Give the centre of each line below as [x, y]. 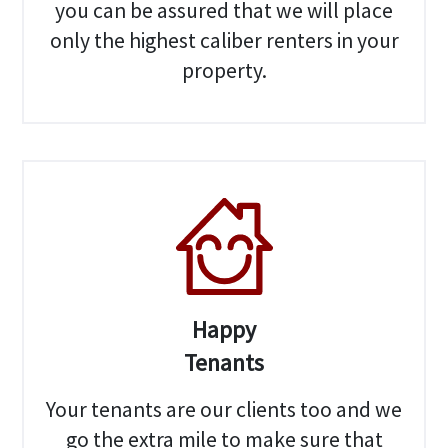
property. [224, 70]
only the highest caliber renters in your [224, 40]
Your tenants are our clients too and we [224, 410]
